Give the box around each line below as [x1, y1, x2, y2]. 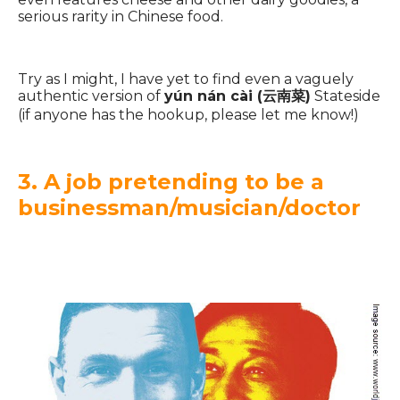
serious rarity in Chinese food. [18, 7, 223, 25]
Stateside [311, 87, 380, 104]
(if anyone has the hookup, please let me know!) [18, 105, 359, 123]
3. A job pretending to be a [18, 168, 324, 195]
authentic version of [18, 87, 164, 104]
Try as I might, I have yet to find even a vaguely [18, 70, 354, 87]
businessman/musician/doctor [18, 194, 361, 221]
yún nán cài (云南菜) [164, 87, 311, 104]
